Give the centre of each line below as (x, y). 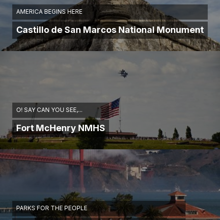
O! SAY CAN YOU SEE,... (49, 110)
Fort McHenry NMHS (61, 128)
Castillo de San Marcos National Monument (110, 30)
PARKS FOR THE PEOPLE (52, 208)
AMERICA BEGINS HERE (49, 12)
